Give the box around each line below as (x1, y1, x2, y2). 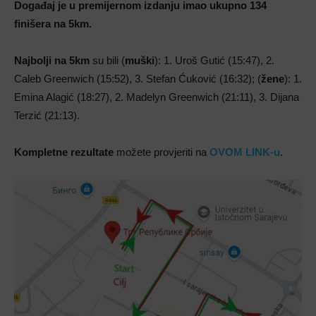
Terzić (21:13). (14, 109, 80, 121)
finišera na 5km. (14, 17, 92, 30)
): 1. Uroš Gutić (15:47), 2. (154, 54, 274, 66)
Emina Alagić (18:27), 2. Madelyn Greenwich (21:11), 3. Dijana (14, 90, 299, 103)
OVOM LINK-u (209, 145, 280, 158)
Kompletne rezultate (14, 145, 114, 158)
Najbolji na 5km (14, 54, 90, 66)
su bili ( (90, 54, 125, 66)
